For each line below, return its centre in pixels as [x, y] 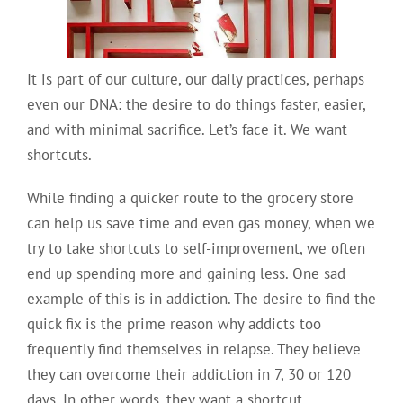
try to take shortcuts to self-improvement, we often [196, 248]
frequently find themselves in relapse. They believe [193, 349]
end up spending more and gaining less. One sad [186, 273]
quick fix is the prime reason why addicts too [174, 323]
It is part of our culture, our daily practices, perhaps [195, 79]
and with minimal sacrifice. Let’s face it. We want [187, 129]
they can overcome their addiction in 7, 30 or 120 [188, 374]
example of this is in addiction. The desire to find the [201, 298]
